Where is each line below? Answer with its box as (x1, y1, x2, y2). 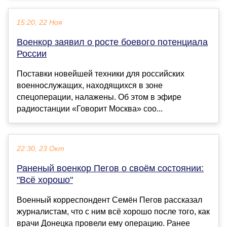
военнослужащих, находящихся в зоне (17, 81, 163, 90)
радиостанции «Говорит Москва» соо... (17, 104, 163, 113)
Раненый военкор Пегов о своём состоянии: (17, 163, 204, 174)
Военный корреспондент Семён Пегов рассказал (17, 196, 202, 205)
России (17, 49, 47, 59)
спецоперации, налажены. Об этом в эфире (17, 93, 181, 102)
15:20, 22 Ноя (17, 19, 62, 27)
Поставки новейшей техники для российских (17, 69, 184, 79)
